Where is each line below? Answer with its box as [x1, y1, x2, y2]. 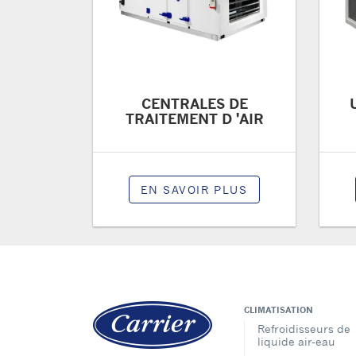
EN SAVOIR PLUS [141, 183, 248, 196]
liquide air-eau [257, 335, 335, 349]
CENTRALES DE [141, 95, 248, 112]
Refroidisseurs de [257, 322, 350, 336]
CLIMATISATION [244, 304, 313, 316]
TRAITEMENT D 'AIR [125, 110, 264, 127]
